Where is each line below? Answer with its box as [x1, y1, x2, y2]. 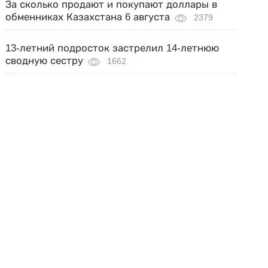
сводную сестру [5, 55, 84, 66]
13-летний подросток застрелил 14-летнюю [5, 42, 220, 54]
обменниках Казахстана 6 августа [5, 11, 170, 23]
